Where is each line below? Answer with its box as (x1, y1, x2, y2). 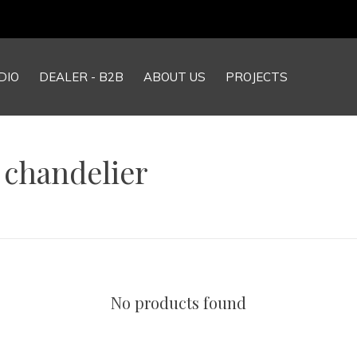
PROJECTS (226, 69, 288, 84)
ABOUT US (143, 69, 206, 84)
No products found (111, 292, 246, 313)
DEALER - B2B (39, 69, 124, 84)
